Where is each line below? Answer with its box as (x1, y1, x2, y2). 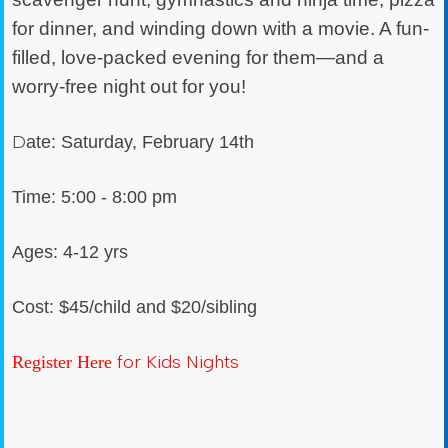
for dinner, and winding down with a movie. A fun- (12, 18, 429, 39)
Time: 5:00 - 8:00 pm (12, 187, 177, 207)
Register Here (12, 352, 112, 372)
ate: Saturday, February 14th (26, 132, 254, 152)
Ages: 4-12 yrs (12, 242, 128, 262)
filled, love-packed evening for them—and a (12, 47, 384, 68)
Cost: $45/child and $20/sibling (12, 297, 257, 317)
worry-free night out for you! (12, 76, 251, 97)
